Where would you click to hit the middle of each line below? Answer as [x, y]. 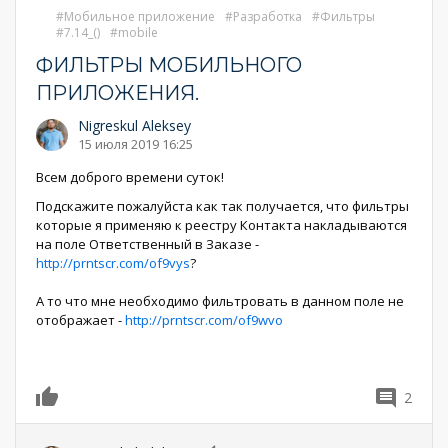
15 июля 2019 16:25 [135, 144]
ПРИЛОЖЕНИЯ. [117, 93]
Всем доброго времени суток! [130, 177]
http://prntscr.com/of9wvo [204, 320]
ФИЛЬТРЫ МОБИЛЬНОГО [169, 65]
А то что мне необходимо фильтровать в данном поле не [220, 301]
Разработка [267, 16]
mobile [138, 32]
